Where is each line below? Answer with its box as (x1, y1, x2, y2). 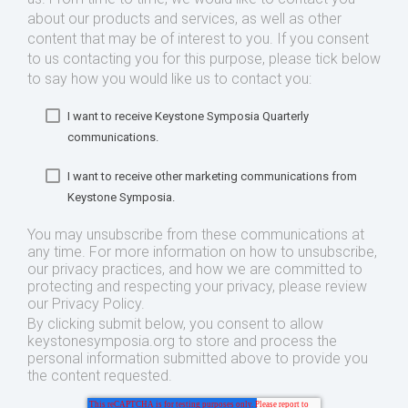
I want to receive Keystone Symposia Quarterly (67, 109, 309, 123)
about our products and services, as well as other (27, 10, 342, 27)
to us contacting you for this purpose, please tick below (27, 50, 381, 67)
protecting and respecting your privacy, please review (27, 278, 367, 295)
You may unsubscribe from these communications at (27, 226, 364, 243)
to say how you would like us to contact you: (27, 70, 311, 87)
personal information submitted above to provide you (27, 350, 368, 367)
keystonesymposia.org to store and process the (27, 332, 337, 350)
